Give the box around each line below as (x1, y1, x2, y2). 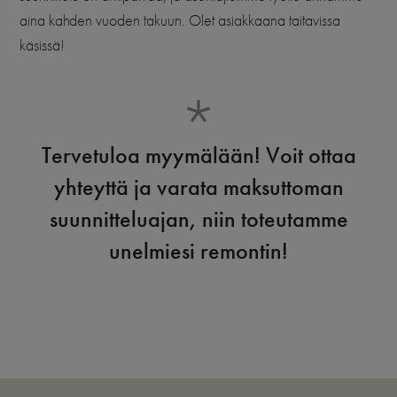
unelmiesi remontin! (109, 237, 288, 265)
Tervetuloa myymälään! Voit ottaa (41, 142, 356, 169)
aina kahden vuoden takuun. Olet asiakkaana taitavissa (19, 12, 340, 30)
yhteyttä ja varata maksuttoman (53, 174, 344, 201)
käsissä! (19, 36, 65, 55)
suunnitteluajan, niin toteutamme (49, 206, 348, 233)
